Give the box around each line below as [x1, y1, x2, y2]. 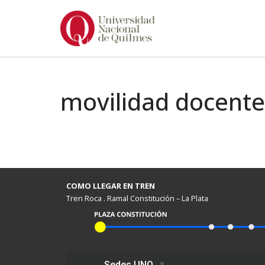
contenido [9, 58, 53, 71]
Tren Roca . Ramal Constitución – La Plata [66, 193, 208, 203]
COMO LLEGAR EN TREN [66, 180, 155, 191]
